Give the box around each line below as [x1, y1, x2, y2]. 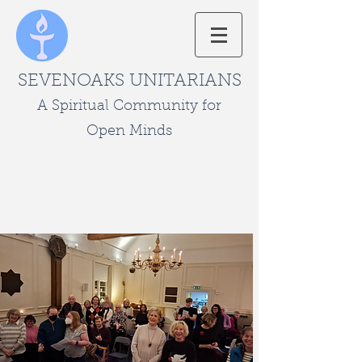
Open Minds [86, 124, 172, 139]
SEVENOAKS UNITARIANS [17, 73, 242, 90]
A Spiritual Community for [37, 99, 221, 114]
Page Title [74, 236, 185, 260]
